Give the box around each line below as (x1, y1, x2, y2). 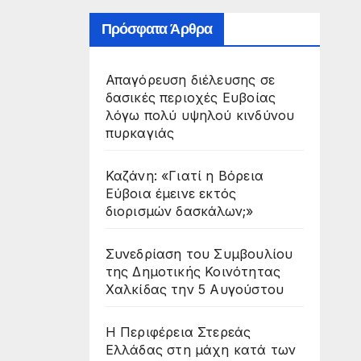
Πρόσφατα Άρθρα (101, 19, 212, 38)
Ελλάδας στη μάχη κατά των (105, 341, 297, 358)
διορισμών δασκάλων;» (105, 202, 254, 219)
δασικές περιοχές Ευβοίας (105, 89, 276, 106)
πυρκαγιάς (105, 124, 175, 141)
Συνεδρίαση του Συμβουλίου (105, 245, 293, 262)
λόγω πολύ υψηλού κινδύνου (105, 106, 295, 123)
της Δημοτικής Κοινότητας (105, 263, 281, 280)
